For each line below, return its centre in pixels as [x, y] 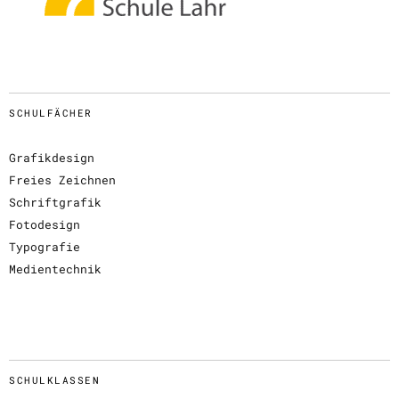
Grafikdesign [52, 157]
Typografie [45, 246]
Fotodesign [45, 224]
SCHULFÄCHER [51, 112]
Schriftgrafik [55, 202]
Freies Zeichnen [62, 179]
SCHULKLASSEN [54, 379]
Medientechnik [55, 269]
